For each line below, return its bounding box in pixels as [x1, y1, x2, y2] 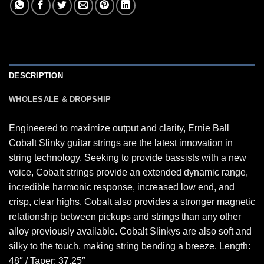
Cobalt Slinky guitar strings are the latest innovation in [9, 137, 233, 148]
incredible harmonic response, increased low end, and [9, 181, 235, 192]
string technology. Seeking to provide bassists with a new [9, 152, 246, 163]
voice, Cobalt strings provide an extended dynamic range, [9, 167, 248, 177]
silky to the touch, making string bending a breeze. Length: [9, 240, 250, 251]
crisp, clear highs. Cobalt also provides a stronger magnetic [9, 196, 255, 207]
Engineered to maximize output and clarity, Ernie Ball [9, 123, 229, 133]
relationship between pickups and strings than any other [9, 211, 241, 222]
